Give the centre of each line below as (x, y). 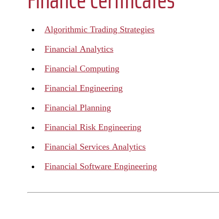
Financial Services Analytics (95, 147)
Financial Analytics (79, 49)
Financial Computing (82, 68)
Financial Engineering (84, 88)
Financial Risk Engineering (93, 127)
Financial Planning (78, 108)
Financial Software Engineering (101, 166)
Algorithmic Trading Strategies (99, 29)
